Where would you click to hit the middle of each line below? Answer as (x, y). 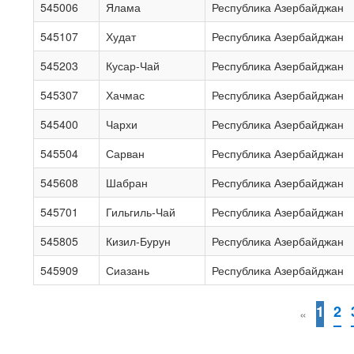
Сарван (125, 153)
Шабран (127, 183)
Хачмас (125, 95)
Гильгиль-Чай (141, 212)
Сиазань (128, 270)
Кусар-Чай (133, 66)
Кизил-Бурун (138, 241)
